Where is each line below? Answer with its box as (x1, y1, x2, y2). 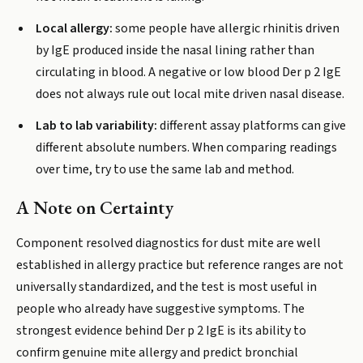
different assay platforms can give (157, 117, 346, 135)
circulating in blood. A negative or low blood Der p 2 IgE (36, 63, 341, 81)
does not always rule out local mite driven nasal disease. (36, 85, 344, 103)
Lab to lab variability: (36, 117, 157, 135)
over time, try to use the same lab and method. (36, 160, 294, 178)
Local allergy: (36, 19, 113, 37)
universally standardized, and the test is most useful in (16, 278, 317, 296)
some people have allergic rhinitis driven (113, 19, 340, 37)
